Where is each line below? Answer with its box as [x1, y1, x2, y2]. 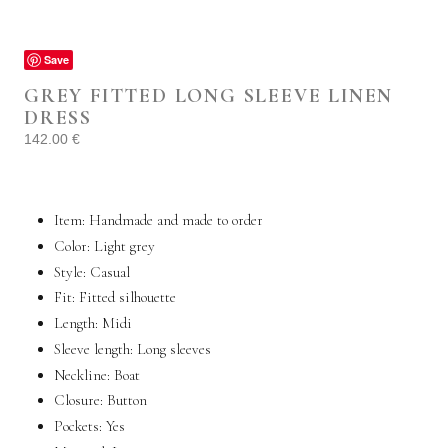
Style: [54, 262, 90, 281]
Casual [90, 262, 130, 281]
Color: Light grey [54, 236, 155, 255]
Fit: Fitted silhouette [54, 288, 176, 307]
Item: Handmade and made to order [54, 211, 263, 229]
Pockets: [54, 417, 106, 435]
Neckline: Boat [54, 365, 140, 384]
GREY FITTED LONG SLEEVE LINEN [24, 84, 394, 108]
